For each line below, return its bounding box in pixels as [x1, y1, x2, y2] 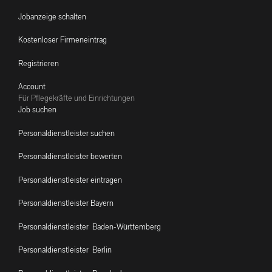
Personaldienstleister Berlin [18, 245, 112, 256]
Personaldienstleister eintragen [18, 174, 122, 185]
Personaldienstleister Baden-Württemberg [18, 221, 161, 232]
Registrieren [18, 58, 59, 69]
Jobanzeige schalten [18, 11, 86, 22]
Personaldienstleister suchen [18, 127, 115, 138]
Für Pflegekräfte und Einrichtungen [18, 93, 135, 104]
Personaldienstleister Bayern [18, 198, 114, 209]
